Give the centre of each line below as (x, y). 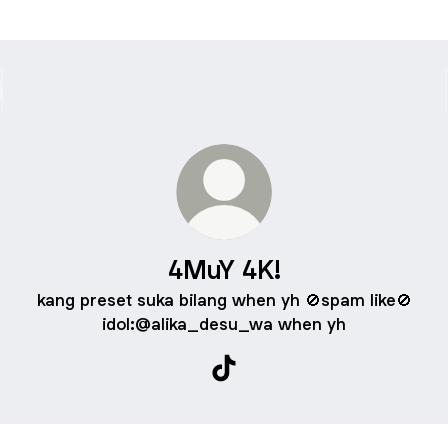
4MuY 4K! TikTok (285, 391)
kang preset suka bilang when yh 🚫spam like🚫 (224, 300)
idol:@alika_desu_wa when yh (224, 324)
